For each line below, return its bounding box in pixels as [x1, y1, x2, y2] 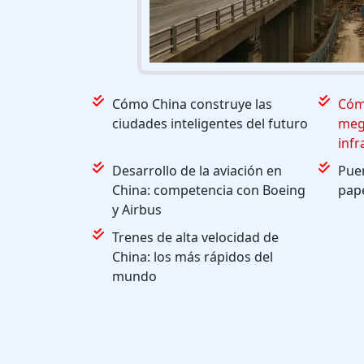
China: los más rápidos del [112, 247, 273, 266]
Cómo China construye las [112, 94, 272, 113]
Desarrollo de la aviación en [112, 161, 282, 180]
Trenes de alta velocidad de [112, 227, 279, 246]
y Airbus [112, 200, 162, 219]
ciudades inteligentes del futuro [112, 114, 308, 132]
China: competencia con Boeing [112, 180, 305, 199]
